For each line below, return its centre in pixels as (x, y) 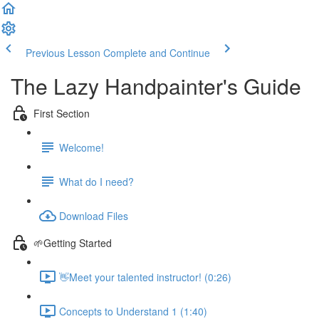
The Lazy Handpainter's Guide (156, 86)
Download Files (94, 215)
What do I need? (96, 181)
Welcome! (82, 147)
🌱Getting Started (73, 242)
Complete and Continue (157, 53)
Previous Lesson (63, 53)
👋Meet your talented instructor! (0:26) (145, 277)
